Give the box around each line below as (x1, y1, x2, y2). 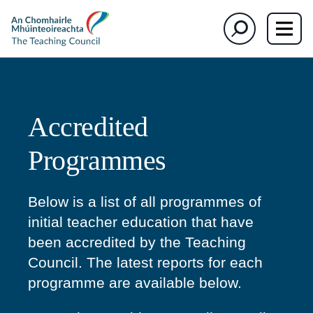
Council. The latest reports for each (28, 254, 263, 270)
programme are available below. (28, 275, 242, 291)
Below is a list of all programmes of (28, 194, 261, 210)
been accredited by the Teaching (28, 234, 246, 250)
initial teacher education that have (28, 214, 254, 230)
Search (224, 15, 247, 22)
